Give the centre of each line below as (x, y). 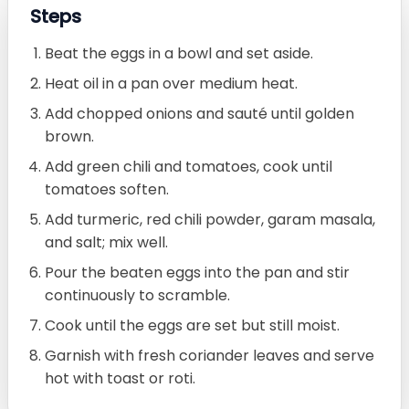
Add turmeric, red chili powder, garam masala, (210, 219)
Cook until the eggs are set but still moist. (192, 325)
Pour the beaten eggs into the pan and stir (197, 272)
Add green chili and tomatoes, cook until (189, 166)
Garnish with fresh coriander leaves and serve (210, 355)
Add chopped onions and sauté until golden (199, 113)
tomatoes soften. (107, 189)
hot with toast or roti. (120, 378)
